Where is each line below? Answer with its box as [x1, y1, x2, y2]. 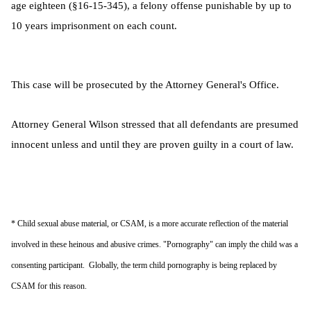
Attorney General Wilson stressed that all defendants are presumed [11, 118, 299, 130]
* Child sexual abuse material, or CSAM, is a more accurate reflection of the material [11, 219, 288, 228]
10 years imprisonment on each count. [11, 19, 177, 31]
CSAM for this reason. [11, 281, 87, 291]
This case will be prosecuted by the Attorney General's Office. [11, 78, 279, 90]
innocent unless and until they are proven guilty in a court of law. [11, 138, 294, 150]
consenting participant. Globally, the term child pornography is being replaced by [11, 260, 277, 270]
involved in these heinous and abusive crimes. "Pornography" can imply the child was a [11, 239, 298, 249]
